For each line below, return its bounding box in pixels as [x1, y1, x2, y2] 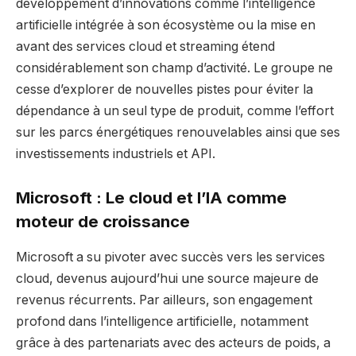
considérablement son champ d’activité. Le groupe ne [16, 60, 333, 75]
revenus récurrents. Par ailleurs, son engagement [16, 292, 312, 308]
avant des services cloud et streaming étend [16, 38, 275, 54]
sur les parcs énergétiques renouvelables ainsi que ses [16, 124, 340, 140]
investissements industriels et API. [16, 145, 215, 161]
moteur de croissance [16, 211, 190, 232]
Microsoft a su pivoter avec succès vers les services [16, 249, 325, 265]
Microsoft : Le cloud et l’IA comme [16, 188, 287, 208]
